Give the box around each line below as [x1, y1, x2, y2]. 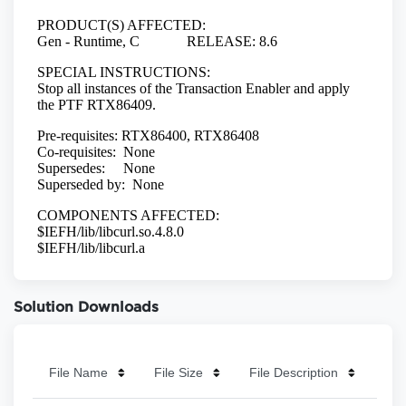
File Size [154, 364, 203, 380]
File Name [48, 364, 108, 380]
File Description [249, 364, 338, 380]
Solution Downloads [14, 302, 159, 314]
